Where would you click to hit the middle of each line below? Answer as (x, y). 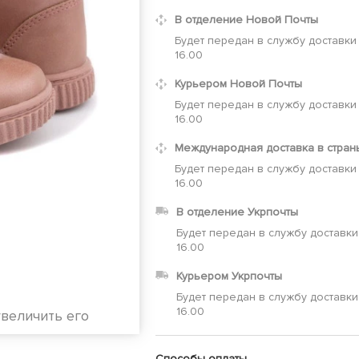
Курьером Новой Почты (238, 84)
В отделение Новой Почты (246, 20)
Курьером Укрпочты (229, 276)
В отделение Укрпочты (237, 212)
